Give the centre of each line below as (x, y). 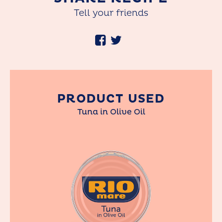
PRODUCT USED (111, 99)
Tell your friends (111, 13)
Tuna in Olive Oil (111, 112)
